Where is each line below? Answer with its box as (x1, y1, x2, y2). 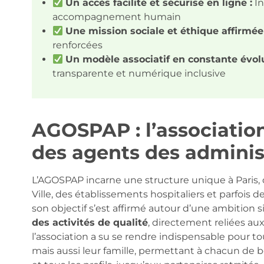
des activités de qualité (31, 217, 148, 229)
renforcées (52, 39, 103, 51)
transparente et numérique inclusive (52, 68, 226, 80)
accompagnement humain (52, 11, 181, 23)
